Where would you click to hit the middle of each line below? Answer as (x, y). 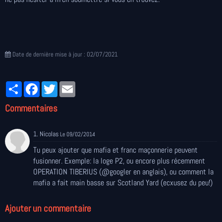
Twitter (69, 85)
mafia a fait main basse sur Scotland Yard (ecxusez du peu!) (123, 182)
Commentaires (31, 108)
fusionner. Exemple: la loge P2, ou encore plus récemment (119, 161)
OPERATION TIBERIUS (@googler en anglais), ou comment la (123, 171)
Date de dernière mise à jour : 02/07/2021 (64, 54)
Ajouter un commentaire (48, 208)
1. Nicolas (47, 134)
